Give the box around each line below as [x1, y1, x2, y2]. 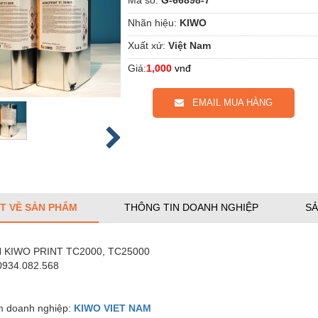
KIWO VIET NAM [74, 302, 151, 314]
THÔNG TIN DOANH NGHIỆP [124, 202, 258, 213]
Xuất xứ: [128, 39, 165, 51]
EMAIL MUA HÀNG [184, 97, 273, 108]
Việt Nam [168, 39, 211, 51]
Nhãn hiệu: [128, 16, 177, 28]
